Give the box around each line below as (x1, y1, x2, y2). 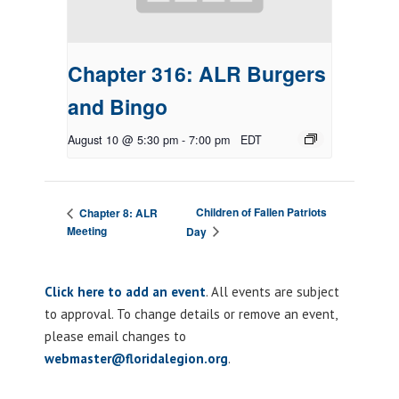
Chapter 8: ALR (77, 204, 158, 221)
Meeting (67, 222, 107, 239)
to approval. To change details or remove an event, (45, 305, 337, 323)
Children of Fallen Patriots (195, 204, 327, 221)
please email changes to (45, 328, 186, 346)
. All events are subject (206, 283, 339, 301)
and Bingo (68, 92, 167, 122)
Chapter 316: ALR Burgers (68, 59, 326, 89)
